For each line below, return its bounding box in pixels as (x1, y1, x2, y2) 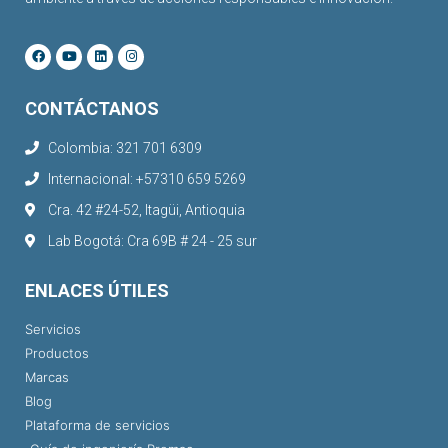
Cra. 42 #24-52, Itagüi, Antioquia (47, 201, 245, 218)
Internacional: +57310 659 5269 (47, 170, 246, 187)
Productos (25, 344, 89, 361)
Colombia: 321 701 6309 (47, 139, 202, 156)
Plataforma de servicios (25, 416, 170, 433)
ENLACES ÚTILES (25, 279, 169, 301)
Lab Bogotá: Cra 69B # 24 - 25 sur (47, 232, 257, 249)
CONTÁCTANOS (25, 97, 159, 119)
